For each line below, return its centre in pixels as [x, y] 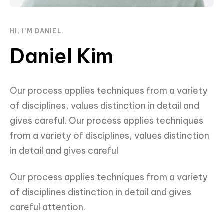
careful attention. [48, 207]
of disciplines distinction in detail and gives [101, 192]
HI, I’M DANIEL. [37, 31]
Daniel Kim [62, 56]
